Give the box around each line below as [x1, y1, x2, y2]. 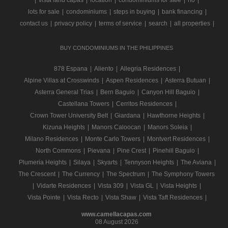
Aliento [94, 65, 113, 72]
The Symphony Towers [152, 170, 215, 178]
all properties [174, 20, 210, 27]
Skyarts [97, 159, 118, 166]
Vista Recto [67, 194, 99, 201]
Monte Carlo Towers [84, 135, 140, 142]
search [149, 20, 167, 27]
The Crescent [18, 170, 55, 178]
